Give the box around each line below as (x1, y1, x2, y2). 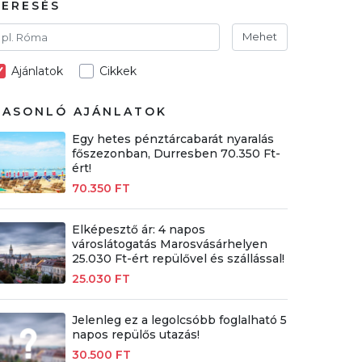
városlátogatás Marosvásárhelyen (71, 236, 267, 251)
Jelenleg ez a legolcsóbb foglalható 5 (71, 312, 287, 327)
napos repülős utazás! (71, 326, 200, 342)
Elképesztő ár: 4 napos (71, 221, 205, 237)
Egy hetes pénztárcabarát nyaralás (71, 131, 274, 146)
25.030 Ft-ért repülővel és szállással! (71, 250, 284, 266)
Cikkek (99, 63, 137, 78)
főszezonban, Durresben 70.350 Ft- (71, 145, 280, 161)
